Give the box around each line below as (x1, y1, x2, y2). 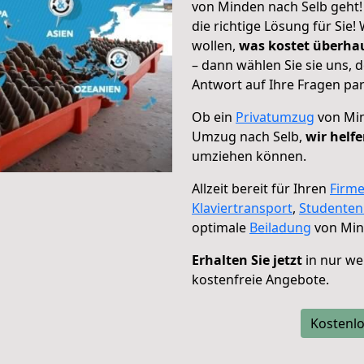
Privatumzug (236, 108, 314, 126)
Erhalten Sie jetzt (192, 251, 302, 269)
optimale (192, 219, 249, 236)
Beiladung (249, 219, 311, 236)
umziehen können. (192, 147, 306, 165)
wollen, (192, 37, 239, 54)
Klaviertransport (192, 199, 292, 217)
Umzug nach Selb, (192, 128, 305, 145)
